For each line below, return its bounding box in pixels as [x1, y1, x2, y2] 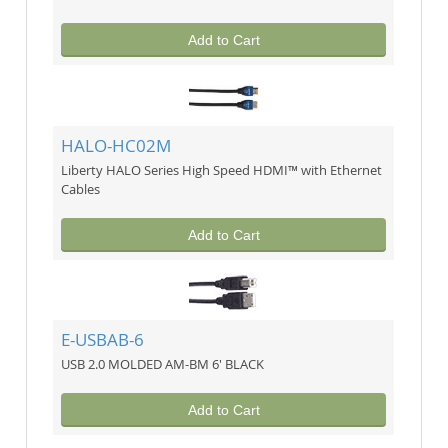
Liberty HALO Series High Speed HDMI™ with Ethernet [61, 160, 383, 179]
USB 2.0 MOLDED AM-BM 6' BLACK [61, 354, 265, 373]
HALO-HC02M [61, 134, 172, 158]
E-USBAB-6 [61, 328, 145, 352]
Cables [61, 179, 101, 198]
